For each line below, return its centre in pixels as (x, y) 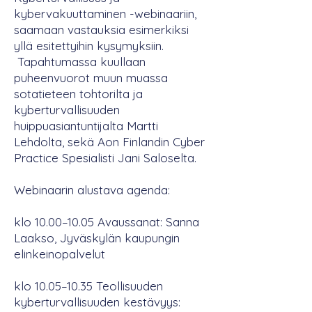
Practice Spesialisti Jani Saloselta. (105, 158)
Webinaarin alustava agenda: (92, 190)
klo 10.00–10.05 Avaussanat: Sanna (107, 222)
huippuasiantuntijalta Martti (86, 126)
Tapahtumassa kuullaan (80, 62)
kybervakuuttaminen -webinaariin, (105, 14)
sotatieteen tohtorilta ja (78, 94)
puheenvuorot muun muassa (91, 78)
